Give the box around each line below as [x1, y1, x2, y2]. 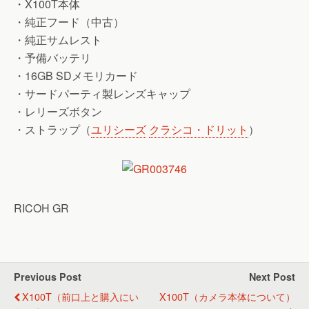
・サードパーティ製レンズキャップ [14, 86, 190, 101]
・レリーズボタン [14, 103, 102, 119]
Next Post [249, 270, 295, 283]
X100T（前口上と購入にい [22, 289, 139, 303]
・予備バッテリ [14, 50, 91, 66]
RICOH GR [14, 200, 69, 216]
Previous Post [14, 270, 81, 283]
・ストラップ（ [14, 121, 91, 137]
